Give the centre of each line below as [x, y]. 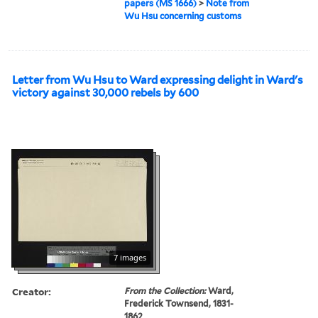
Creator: [32, 291]
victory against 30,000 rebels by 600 [105, 93]
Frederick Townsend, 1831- [179, 303]
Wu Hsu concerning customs [183, 16]
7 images [130, 257]
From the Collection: [166, 290]
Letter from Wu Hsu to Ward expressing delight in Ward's [158, 80]
